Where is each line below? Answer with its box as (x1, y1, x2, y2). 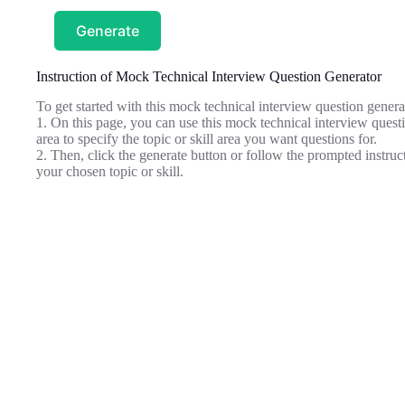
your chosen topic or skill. (36, 164, 184, 180)
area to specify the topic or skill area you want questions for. (36, 131, 377, 147)
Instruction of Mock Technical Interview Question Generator (36, 69, 381, 85)
